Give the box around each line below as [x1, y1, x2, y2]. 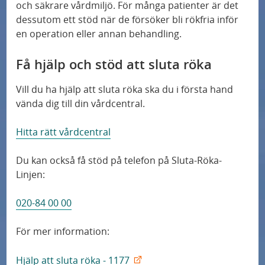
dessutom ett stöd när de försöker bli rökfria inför [16, 12, 239, 26]
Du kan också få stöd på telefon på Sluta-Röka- [16, 154, 222, 167]
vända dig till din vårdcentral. [16, 97, 146, 110]
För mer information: [16, 225, 110, 238]
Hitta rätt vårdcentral [16, 125, 111, 138]
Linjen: [16, 168, 48, 181]
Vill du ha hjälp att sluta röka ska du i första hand [16, 83, 234, 96]
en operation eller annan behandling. [16, 27, 182, 40]
